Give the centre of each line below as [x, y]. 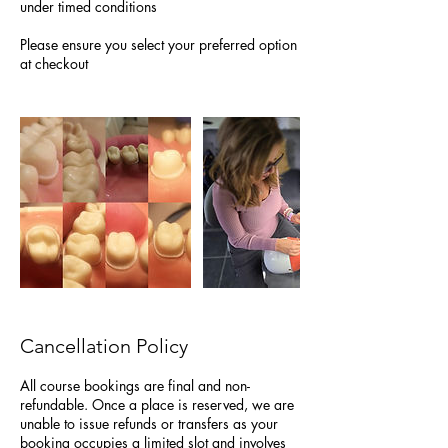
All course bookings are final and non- [135, 385]
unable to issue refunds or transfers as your [149, 423]
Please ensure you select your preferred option [158, 44]
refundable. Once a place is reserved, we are [157, 404]
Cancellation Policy [104, 346]
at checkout [54, 63]
